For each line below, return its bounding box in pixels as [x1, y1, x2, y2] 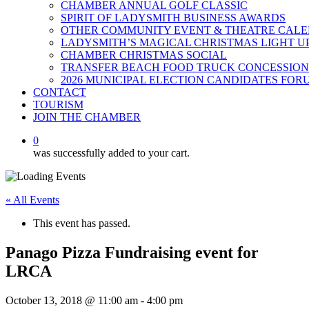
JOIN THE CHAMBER [33, 111, 141, 123]
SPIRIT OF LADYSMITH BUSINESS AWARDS [61, 12, 286, 23]
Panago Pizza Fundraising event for [6, 243, 259, 261]
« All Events [6, 194, 59, 206]
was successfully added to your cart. [33, 147, 190, 159]
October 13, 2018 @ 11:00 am [6, 294, 138, 306]
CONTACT [33, 86, 86, 98]
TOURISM [33, 99, 83, 110]
